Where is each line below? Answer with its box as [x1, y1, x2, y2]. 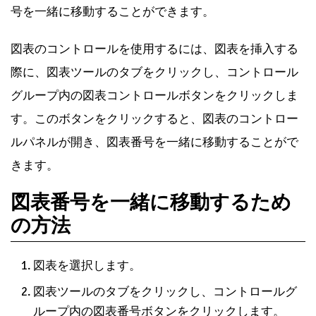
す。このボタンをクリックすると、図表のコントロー [11, 111, 298, 127]
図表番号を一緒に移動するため [11, 190, 291, 215]
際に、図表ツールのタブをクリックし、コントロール [11, 65, 298, 80]
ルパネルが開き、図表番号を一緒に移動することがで [11, 135, 298, 150]
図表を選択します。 [33, 258, 141, 274]
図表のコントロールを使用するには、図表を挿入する [11, 42, 298, 57]
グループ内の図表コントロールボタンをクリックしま [11, 88, 298, 104]
